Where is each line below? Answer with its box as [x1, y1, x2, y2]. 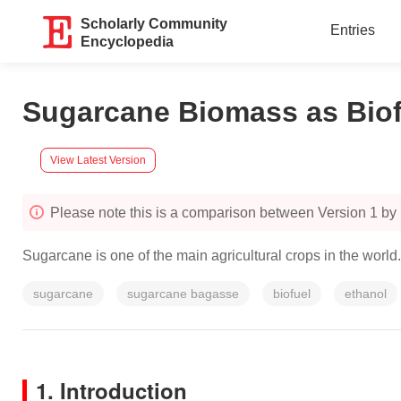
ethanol [345, 286, 387, 301]
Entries [329, 22, 375, 38]
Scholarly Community [81, 16, 228, 31]
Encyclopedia [81, 34, 175, 49]
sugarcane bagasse [127, 286, 239, 301]
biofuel [273, 286, 311, 301]
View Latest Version [50, 153, 146, 166]
